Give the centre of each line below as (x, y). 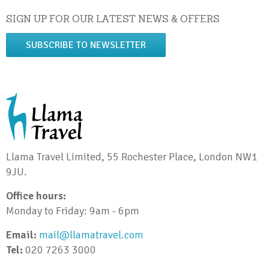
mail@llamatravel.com (94, 235)
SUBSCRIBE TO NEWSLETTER (86, 45)
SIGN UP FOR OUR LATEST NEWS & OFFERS (113, 19)
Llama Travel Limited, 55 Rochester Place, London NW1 (132, 157)
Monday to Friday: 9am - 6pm (73, 211)
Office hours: (36, 196)
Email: (21, 235)
